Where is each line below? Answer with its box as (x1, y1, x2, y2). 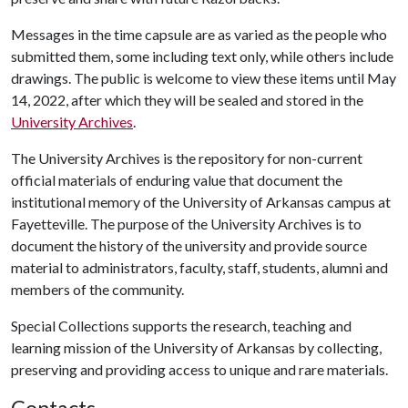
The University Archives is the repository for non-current (11, 149, 362, 167)
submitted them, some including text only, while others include (11, 47, 393, 65)
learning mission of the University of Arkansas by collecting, (11, 339, 382, 356)
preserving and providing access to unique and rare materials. (11, 361, 388, 378)
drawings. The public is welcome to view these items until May (11, 69, 396, 87)
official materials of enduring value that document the (11, 171, 342, 189)
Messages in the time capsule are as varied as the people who (11, 25, 387, 43)
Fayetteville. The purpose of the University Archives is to (11, 215, 362, 232)
